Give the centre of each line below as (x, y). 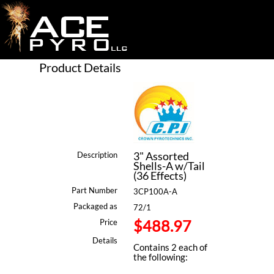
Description (97, 155)
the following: (160, 257)
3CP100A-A (155, 191)
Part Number (94, 190)
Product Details (80, 67)
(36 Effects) (160, 176)
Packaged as (95, 206)
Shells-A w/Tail (169, 166)
